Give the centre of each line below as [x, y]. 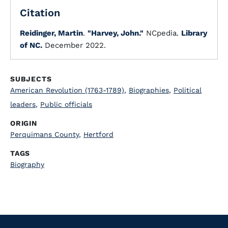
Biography [27, 164]
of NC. [31, 45]
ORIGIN [24, 123]
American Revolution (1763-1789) [67, 90]
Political [188, 90]
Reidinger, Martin [51, 33]
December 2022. [74, 45]
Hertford [98, 134]
